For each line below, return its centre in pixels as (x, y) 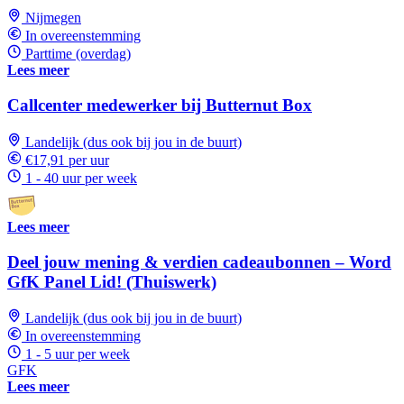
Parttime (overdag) (78, 54)
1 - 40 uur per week (81, 178)
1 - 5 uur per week (78, 354)
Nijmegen (53, 18)
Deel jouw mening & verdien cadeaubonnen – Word (199, 262)
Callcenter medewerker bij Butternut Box (160, 106)
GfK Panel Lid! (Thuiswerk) (112, 281)
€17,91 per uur (67, 160)
